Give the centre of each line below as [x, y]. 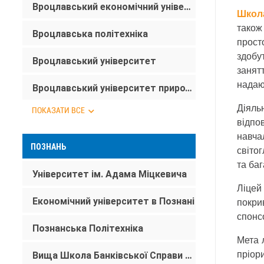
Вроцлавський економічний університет [187, 7]
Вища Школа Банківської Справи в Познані [189, 255]
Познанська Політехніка [88, 228]
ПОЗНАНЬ [48, 147]
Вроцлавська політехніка [90, 34]
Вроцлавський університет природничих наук [189, 88]
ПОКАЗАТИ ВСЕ [58, 110]
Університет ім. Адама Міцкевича [110, 174]
